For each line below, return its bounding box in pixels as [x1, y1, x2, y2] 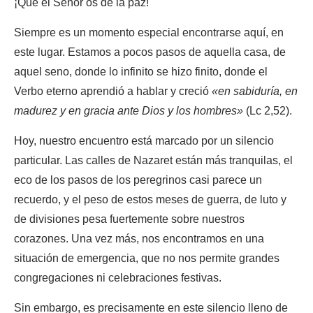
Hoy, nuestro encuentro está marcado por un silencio [14, 129, 274, 153]
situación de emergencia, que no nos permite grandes [14, 246, 279, 270]
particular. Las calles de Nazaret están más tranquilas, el [14, 148, 293, 173]
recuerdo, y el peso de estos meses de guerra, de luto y [14, 187, 286, 212]
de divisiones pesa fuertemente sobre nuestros [14, 207, 245, 231]
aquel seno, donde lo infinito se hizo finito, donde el [14, 59, 268, 84]
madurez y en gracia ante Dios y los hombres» [14, 99, 243, 123]
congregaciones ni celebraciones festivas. [14, 265, 221, 290]
